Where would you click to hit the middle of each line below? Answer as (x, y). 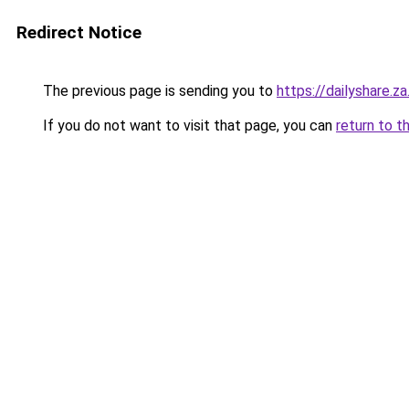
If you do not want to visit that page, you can (188, 126)
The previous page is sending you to (158, 91)
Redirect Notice (79, 32)
